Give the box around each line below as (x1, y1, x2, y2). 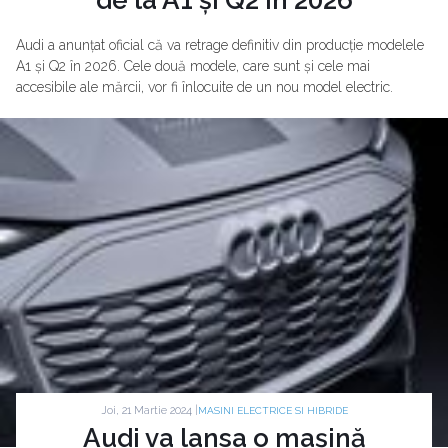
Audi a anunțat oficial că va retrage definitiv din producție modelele (16, 36, 424, 53)
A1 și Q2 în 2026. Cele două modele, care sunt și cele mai (16, 57, 370, 74)
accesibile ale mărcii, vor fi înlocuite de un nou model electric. (16, 78, 393, 95)
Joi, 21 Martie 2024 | (100, 403, 198, 417)
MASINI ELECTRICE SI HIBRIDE (197, 405, 348, 417)
